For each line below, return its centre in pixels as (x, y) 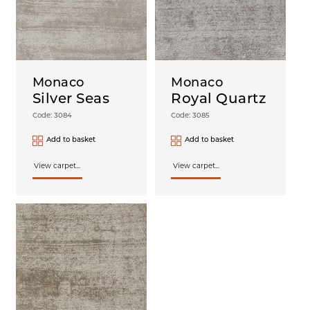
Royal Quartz (219, 99)
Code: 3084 (52, 116)
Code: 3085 (191, 116)
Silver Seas (71, 99)
